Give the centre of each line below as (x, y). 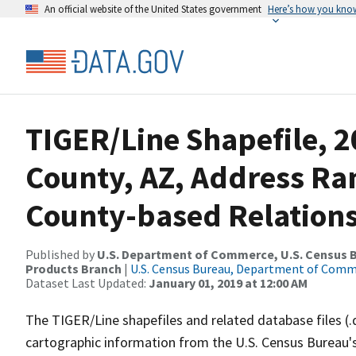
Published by (61, 254)
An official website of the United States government (153, 9)
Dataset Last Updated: (87, 283)
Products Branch (74, 269)
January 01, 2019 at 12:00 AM (228, 283)
